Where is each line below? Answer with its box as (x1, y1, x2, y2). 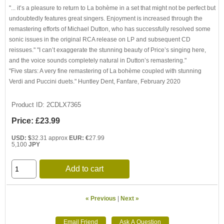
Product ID (11, 101, 42, 108)
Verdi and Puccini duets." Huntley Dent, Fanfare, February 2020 (9, 78, 180, 84)
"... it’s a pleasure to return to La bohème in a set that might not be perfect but (9, 4, 215, 11)
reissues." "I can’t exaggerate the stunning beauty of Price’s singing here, (9, 46, 206, 53)
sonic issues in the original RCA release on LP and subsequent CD (9, 36, 190, 42)
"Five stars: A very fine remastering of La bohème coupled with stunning (9, 67, 201, 74)
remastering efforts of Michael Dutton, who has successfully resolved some (9, 25, 210, 32)
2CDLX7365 (46, 101, 81, 108)
